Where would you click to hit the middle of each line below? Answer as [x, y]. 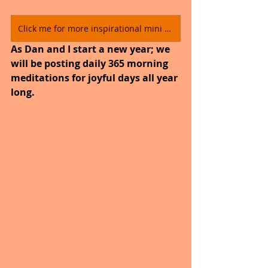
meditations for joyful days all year [95, 78]
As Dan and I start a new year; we [92, 49]
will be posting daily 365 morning [91, 64]
